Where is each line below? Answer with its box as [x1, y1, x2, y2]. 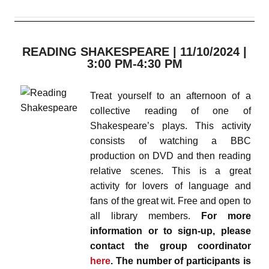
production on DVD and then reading [90, 151, 251, 162]
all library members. [90, 211, 201, 222]
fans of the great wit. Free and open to [90, 196, 251, 207]
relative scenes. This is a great [90, 166, 251, 177]
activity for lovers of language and [90, 181, 251, 192]
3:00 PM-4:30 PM [86, 56, 183, 70]
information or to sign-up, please [90, 226, 251, 237]
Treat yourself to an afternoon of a [90, 91, 251, 101]
